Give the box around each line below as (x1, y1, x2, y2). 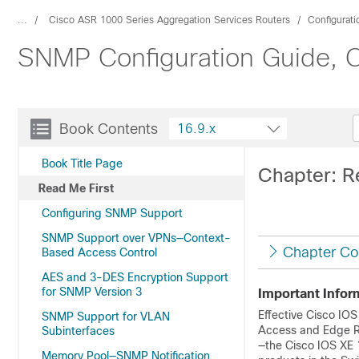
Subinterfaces (42, 325, 115, 337)
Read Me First (38, 182, 114, 195)
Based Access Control (42, 246, 157, 259)
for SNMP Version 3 (42, 285, 142, 298)
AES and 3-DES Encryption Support (42, 271, 228, 284)
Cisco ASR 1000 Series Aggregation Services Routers (49, 14, 290, 26)
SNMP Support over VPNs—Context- (42, 232, 231, 244)
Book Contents (59, 121, 158, 137)
